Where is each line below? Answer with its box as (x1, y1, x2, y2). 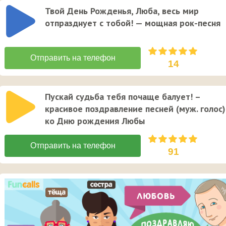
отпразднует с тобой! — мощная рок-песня (45, 17, 220, 29)
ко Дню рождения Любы (45, 115, 145, 127)
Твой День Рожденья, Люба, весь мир (45, 5, 199, 17)
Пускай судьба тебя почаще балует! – (45, 91, 200, 102)
